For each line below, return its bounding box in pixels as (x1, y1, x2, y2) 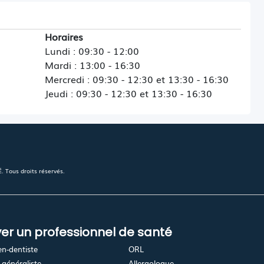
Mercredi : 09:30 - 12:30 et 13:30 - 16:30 (45, 72, 229, 86)
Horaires (45, 29, 84, 44)
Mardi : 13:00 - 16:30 (45, 58, 141, 72)
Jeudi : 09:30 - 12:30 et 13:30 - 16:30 (45, 86, 213, 100)
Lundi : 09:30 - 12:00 (45, 44, 140, 58)
